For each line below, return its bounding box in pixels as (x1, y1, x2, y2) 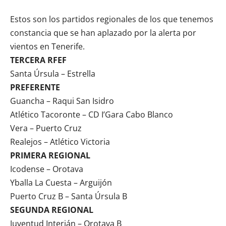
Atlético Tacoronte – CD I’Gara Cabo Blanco (10, 109, 173, 121)
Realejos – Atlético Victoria (10, 136, 110, 148)
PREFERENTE (10, 82, 60, 93)
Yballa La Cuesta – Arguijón (10, 177, 112, 189)
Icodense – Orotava (10, 163, 83, 175)
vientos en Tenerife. (10, 41, 85, 52)
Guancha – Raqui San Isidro (10, 95, 114, 107)
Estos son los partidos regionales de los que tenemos (10, 14, 213, 25)
